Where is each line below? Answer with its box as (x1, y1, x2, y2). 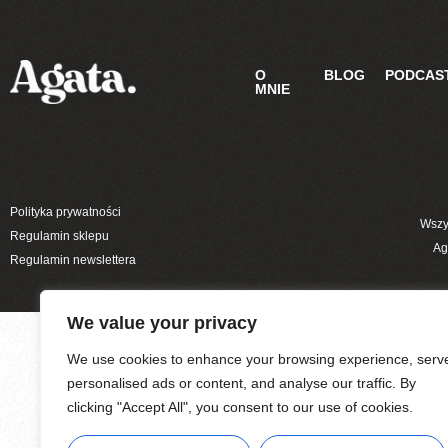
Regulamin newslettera (10, 252, 136, 267)
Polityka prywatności (10, 204, 121, 219)
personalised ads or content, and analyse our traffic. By (67, 375, 416, 391)
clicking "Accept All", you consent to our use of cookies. (67, 399, 413, 415)
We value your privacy (67, 313, 257, 333)
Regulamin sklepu (10, 228, 109, 243)
